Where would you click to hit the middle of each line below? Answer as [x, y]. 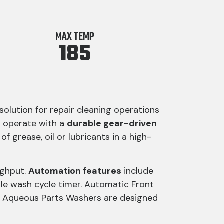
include [137, 171]
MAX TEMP [75, 37]
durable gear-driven [112, 123]
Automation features [75, 171]
